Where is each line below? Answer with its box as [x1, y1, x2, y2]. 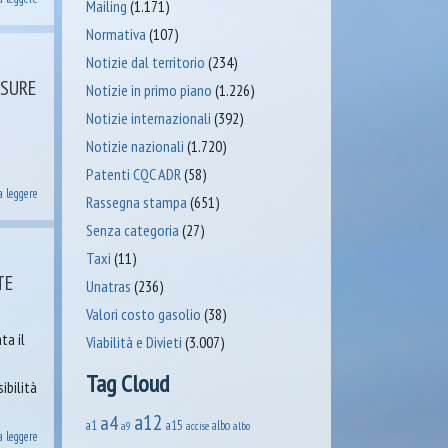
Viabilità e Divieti [85, 332, 182, 352]
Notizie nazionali [85, 136, 184, 156]
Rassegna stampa [85, 192, 187, 212]
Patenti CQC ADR [85, 164, 181, 184]
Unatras [85, 276, 131, 296]
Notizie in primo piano [85, 80, 212, 100]
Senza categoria [85, 220, 179, 240]
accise [185, 418, 209, 433]
